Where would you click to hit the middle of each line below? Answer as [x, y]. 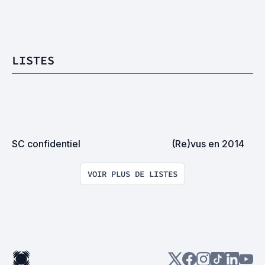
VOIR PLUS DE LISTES [132, 174]
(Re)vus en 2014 [208, 144]
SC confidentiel [46, 144]
